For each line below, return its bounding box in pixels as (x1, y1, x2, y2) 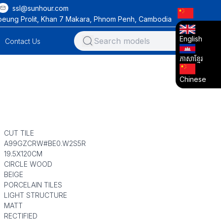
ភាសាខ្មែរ (180, 54, 203, 63)
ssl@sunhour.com (12, 3, 69, 12)
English (180, 34, 202, 43)
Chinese (180, 74, 206, 83)
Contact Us (5, 37, 41, 45)
